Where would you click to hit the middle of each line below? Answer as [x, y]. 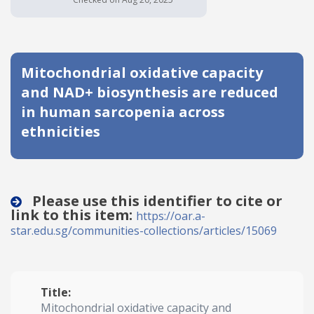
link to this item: [73, 215]
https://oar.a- [171, 216]
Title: [56, 292]
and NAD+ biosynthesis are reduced [150, 92]
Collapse [157, 198]
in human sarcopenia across [123, 112]
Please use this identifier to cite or [156, 201]
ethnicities [61, 131]
